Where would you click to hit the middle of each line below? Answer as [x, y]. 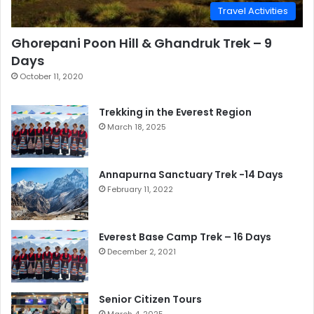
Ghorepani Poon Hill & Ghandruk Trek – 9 [142, 43]
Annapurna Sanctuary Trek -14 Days [191, 175]
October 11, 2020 [52, 77]
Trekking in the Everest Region [175, 112]
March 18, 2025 [137, 127]
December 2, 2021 [142, 252]
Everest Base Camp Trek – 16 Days [185, 237]
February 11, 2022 [140, 190]
